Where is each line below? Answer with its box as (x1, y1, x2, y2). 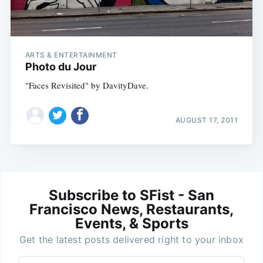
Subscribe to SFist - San (49, 186, 214, 204)
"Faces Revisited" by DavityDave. (25, 79, 149, 92)
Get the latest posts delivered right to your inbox (19, 233, 244, 245)
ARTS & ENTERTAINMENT (25, 50, 117, 60)
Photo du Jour (25, 60, 96, 73)
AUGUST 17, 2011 (175, 115, 238, 124)
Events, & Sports (75, 214, 188, 232)
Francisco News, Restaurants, (29, 200, 234, 218)
